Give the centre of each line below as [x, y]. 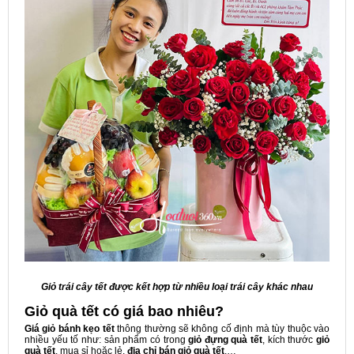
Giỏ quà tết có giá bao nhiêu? [124, 312]
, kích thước [290, 340]
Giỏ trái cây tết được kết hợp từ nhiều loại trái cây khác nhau [177, 287]
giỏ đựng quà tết [226, 340]
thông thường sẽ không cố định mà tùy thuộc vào [222, 329]
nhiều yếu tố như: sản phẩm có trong [107, 340]
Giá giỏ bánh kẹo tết [70, 329]
